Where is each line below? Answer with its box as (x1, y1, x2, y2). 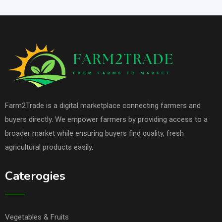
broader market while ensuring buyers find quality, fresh (5, 129, 184, 138)
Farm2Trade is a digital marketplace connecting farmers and (5, 101, 201, 110)
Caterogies (5, 168, 65, 184)
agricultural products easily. (5, 143, 93, 152)
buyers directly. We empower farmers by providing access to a (5, 115, 208, 124)
